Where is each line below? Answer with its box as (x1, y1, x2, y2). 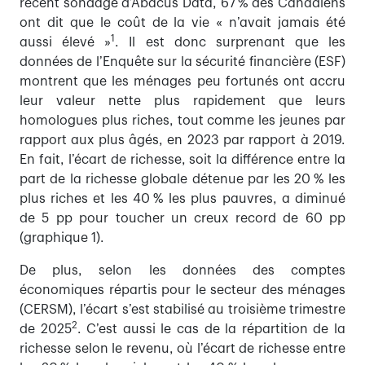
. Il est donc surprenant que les (115, 36, 345, 50)
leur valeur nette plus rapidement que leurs (20, 95, 345, 108)
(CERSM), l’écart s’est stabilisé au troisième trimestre (20, 303, 345, 317)
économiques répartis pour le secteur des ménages (20, 284, 345, 297)
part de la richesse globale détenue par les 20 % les (20, 173, 345, 187)
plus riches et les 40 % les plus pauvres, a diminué (20, 192, 345, 206)
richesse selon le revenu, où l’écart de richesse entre (20, 342, 345, 356)
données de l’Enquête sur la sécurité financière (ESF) (20, 55, 345, 69)
